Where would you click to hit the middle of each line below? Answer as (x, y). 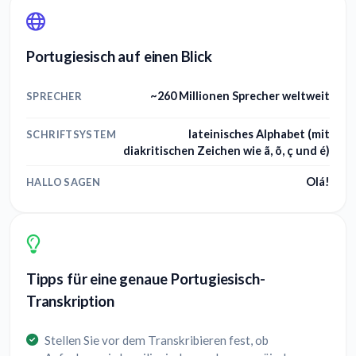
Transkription (70, 302)
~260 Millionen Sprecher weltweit (240, 95)
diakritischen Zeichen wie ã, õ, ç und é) (226, 150)
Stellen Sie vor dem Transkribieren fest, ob (157, 341)
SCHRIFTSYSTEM (71, 134)
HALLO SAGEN (64, 182)
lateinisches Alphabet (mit (259, 133)
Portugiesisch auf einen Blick (119, 57)
